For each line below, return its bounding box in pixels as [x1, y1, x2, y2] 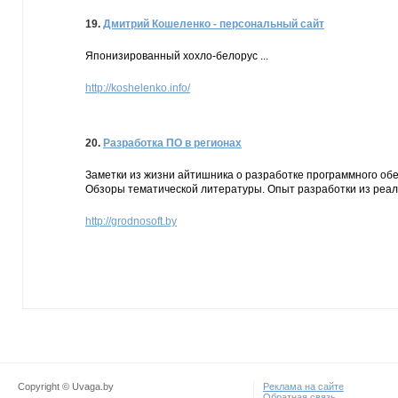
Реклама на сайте [262, 381, 344, 392]
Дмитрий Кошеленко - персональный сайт [103, 18, 324, 30]
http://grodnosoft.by [85, 215, 177, 227]
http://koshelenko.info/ [85, 82, 190, 94]
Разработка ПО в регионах [103, 137, 242, 149]
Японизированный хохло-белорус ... [85, 50, 268, 62]
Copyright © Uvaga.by [18, 381, 114, 392]
